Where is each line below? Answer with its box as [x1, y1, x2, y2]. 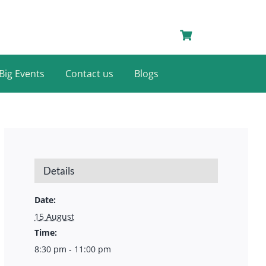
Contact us [65, 67, 113, 80]
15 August [34, 211, 75, 223]
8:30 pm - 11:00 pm [34, 243, 112, 255]
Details [43, 164, 75, 178]
